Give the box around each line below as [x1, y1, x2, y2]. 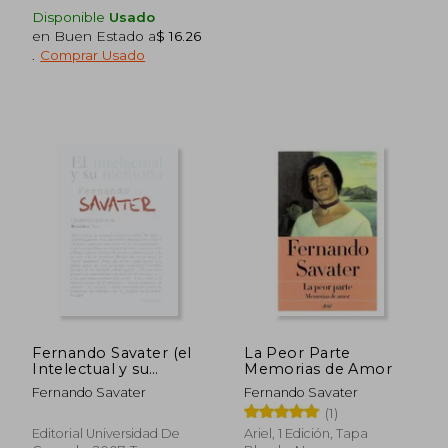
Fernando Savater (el [32, 343, 192, 362]
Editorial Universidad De [32, 425, 181, 441]
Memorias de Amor [244, 359, 393, 378]
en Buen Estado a [32, 27, 157, 44]
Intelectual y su [32, 359, 150, 378]
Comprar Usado [40, 46, 146, 63]
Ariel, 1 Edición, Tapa [244, 425, 369, 441]
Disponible [32, 8, 110, 25]
